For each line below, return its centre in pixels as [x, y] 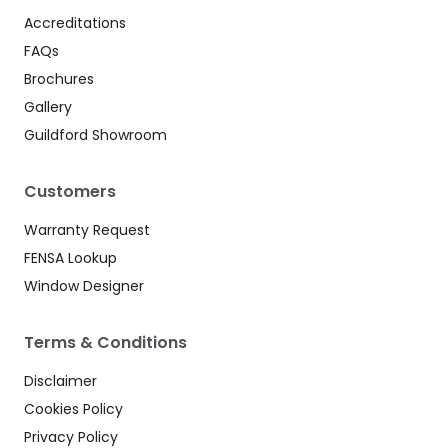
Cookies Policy [73, 409]
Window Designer [84, 286]
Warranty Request [87, 230]
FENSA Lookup [70, 258]
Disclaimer [60, 381]
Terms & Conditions [105, 343]
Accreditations [75, 22]
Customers [70, 192]
